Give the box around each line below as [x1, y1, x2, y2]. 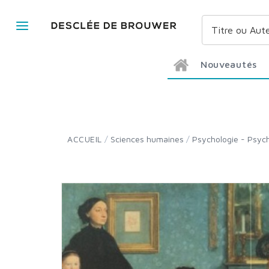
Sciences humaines [115, 134, 184, 144]
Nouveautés [207, 59, 257, 70]
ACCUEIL [73, 134, 102, 144]
